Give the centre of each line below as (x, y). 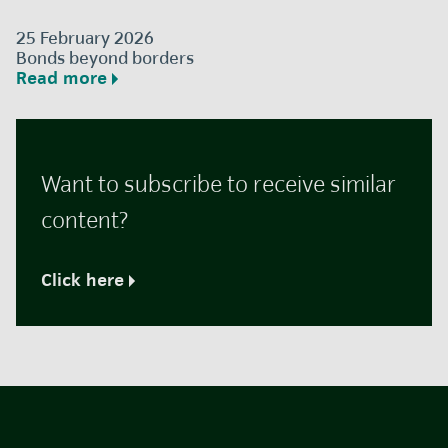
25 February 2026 (85, 39)
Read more (62, 79)
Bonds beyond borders (105, 59)
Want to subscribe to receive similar (219, 184)
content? (85, 220)
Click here (83, 280)
